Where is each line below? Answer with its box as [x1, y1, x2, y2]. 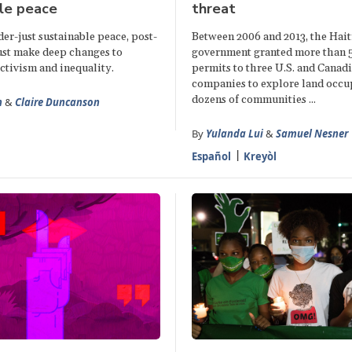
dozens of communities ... [191, 93, 316, 108]
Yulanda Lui [205, 126, 263, 141]
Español [191, 149, 231, 164]
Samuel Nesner [275, 126, 348, 141]
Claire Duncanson [14, 95, 100, 110]
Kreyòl [243, 149, 277, 164]
